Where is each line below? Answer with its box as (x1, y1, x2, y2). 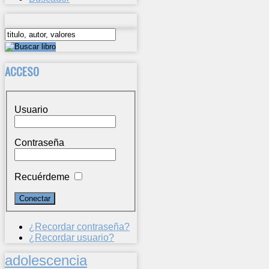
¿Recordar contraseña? (29, 222, 130, 232)
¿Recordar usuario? (29, 232, 114, 243)
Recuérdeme (14, 172, 70, 183)
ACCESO (5, 62, 39, 79)
